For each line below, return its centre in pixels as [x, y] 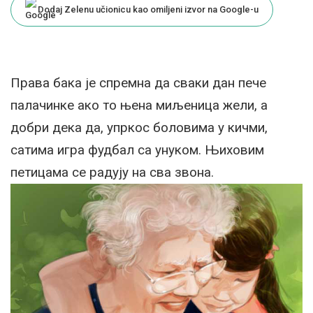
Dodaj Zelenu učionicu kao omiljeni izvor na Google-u [148, 9]
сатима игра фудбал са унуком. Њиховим [137, 150]
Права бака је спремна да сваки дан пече [138, 83]
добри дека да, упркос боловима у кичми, [139, 128]
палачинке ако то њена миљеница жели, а [139, 105]
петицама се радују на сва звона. [112, 172]
